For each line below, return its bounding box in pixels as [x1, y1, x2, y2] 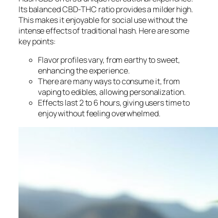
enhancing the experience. [38, 65, 130, 76]
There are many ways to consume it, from [38, 76, 181, 87]
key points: [18, 36, 56, 47]
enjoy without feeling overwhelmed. [38, 108, 161, 119]
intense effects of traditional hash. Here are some [18, 25, 189, 36]
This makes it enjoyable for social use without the [18, 15, 187, 26]
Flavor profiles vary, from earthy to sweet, [38, 54, 180, 66]
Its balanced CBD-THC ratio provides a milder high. [18, 4, 193, 15]
